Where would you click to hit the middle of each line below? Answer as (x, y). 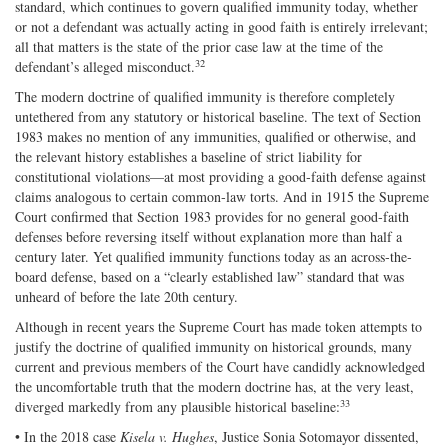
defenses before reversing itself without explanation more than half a (208, 236)
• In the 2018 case (67, 436)
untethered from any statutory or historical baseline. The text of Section (218, 116)
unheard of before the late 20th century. (126, 296)
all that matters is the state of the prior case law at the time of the (199, 46)
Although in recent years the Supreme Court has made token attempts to (218, 326)
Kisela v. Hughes (167, 436)
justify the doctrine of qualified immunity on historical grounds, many (213, 346)
